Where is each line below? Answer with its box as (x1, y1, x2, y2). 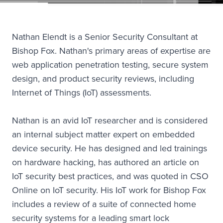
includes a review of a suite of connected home (12, 198, 196, 210)
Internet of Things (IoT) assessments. (12, 86, 151, 99)
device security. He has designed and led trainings (12, 142, 207, 154)
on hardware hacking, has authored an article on (12, 156, 199, 168)
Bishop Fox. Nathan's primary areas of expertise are (12, 44, 211, 57)
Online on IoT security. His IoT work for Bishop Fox (12, 184, 206, 196)
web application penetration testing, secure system (12, 58, 209, 71)
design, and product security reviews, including (12, 72, 194, 85)
